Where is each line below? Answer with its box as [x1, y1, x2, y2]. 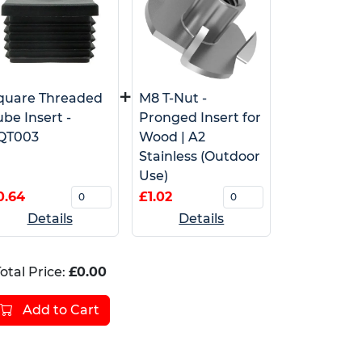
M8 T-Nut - [139, 90, 208, 106]
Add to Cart [19, 301, 100, 318]
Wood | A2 [139, 128, 206, 145]
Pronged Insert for [139, 109, 262, 125]
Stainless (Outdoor [139, 148, 261, 164]
